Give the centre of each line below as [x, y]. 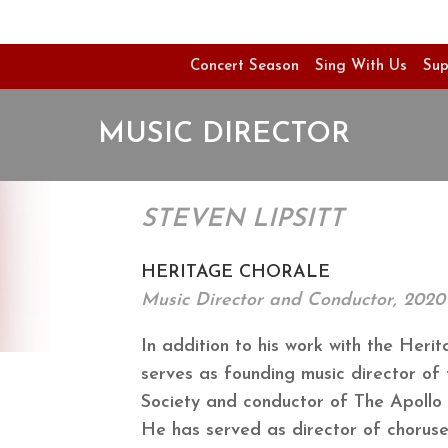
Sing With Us [361, 66]
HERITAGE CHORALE [235, 272]
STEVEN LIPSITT [242, 219]
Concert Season [244, 66]
